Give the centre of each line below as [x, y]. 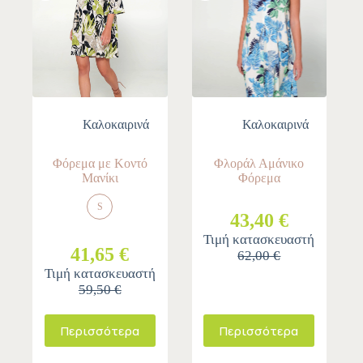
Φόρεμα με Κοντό [100, 164]
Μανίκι [100, 178]
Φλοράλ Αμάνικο [259, 164]
